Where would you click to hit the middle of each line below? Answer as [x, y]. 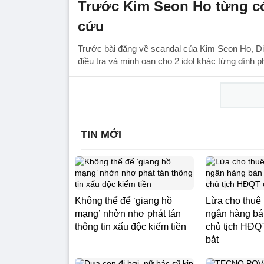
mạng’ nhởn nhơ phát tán [128, 214]
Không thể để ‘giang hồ [123, 201]
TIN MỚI [101, 134]
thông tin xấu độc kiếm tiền [131, 227]
